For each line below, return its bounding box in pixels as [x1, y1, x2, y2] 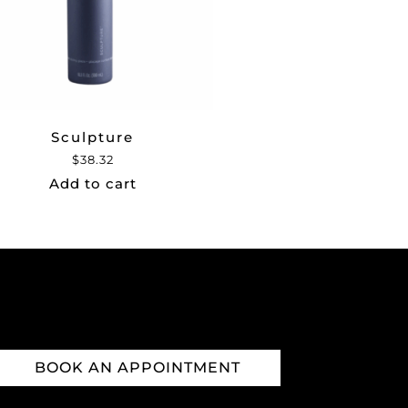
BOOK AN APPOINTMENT [35, 359, 241, 377]
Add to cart [48, 175, 137, 193]
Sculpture [51, 128, 134, 147]
